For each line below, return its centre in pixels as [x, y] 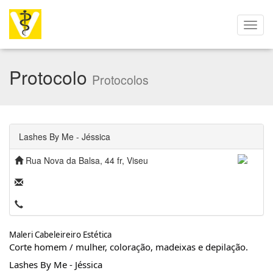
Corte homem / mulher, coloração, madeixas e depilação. [129, 247]
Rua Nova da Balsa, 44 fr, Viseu [86, 160]
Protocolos [120, 80]
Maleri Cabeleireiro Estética [60, 235]
